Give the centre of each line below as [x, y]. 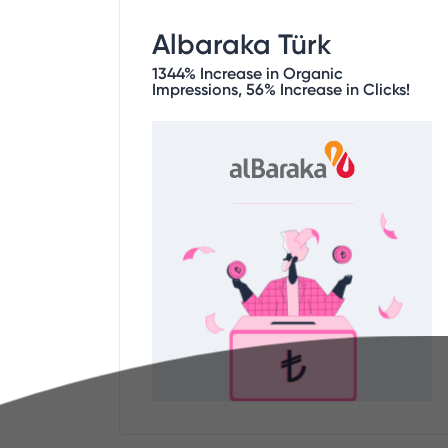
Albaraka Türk [241, 44]
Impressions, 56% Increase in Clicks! [281, 89]
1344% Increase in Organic [247, 73]
